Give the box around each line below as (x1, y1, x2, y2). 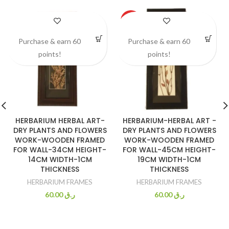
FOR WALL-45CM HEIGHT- (123, 145, 216, 155)
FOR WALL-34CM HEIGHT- (13, 145, 106, 155)
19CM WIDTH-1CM (138, 154, 201, 165)
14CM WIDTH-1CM (28, 154, 92, 165)
